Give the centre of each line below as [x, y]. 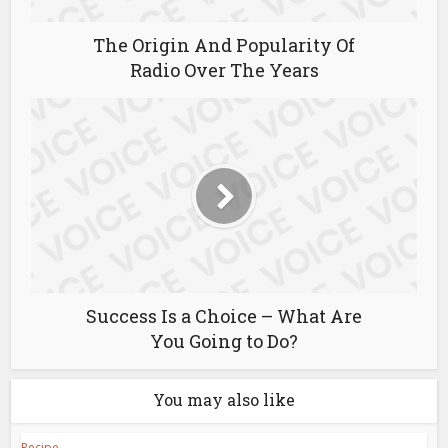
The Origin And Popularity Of [224, 45]
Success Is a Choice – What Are [224, 316]
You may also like [224, 399]
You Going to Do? [224, 341]
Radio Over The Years [224, 70]
